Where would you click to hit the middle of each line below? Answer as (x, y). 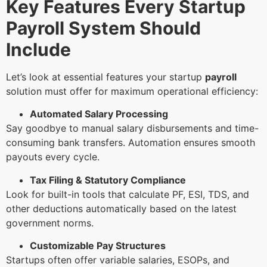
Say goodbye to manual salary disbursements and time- (132, 128)
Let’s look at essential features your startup (105, 77)
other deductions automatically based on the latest (121, 208)
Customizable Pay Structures (98, 245)
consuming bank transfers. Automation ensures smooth (131, 143)
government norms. (51, 223)
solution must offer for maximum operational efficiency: (133, 91)
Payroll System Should (103, 28)
